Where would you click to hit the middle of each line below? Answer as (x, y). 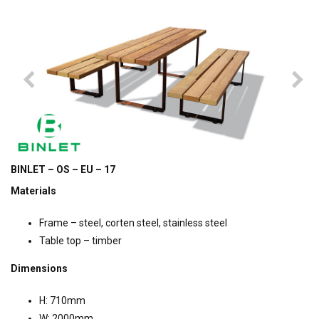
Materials (33, 191)
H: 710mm (62, 301)
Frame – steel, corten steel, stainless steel (133, 223)
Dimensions (39, 269)
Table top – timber (80, 241)
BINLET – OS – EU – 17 (63, 170)
